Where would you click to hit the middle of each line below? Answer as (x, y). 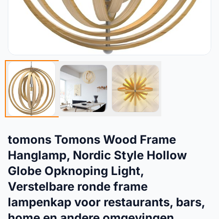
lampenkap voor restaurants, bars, (106, 202)
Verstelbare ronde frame (78, 186)
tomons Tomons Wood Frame (92, 139)
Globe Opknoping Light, (76, 171)
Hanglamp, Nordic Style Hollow (97, 155)
